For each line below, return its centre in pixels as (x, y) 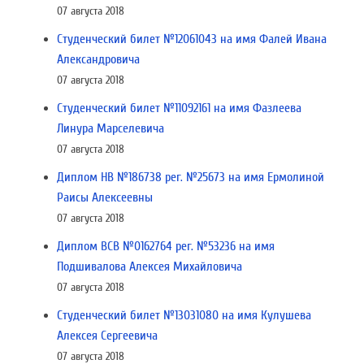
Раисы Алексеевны (105, 197)
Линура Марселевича (110, 128)
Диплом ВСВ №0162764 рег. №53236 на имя (166, 246)
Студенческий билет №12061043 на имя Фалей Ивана (192, 39)
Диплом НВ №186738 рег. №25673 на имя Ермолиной (191, 177)
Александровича (98, 59)
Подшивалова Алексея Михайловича (149, 266)
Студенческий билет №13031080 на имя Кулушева (184, 315)
